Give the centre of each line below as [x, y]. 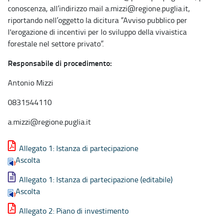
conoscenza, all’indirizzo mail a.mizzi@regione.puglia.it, [99, 8]
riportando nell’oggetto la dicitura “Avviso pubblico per [98, 20]
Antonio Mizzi [31, 82]
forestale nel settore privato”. [56, 43]
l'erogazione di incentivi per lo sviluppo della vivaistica [97, 32]
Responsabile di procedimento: [60, 63]
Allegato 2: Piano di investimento [74, 210]
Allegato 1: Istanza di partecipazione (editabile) [96, 179]
